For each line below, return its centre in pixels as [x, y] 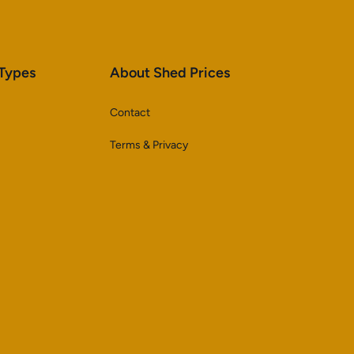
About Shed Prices [169, 73]
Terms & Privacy [149, 145]
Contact [130, 113]
